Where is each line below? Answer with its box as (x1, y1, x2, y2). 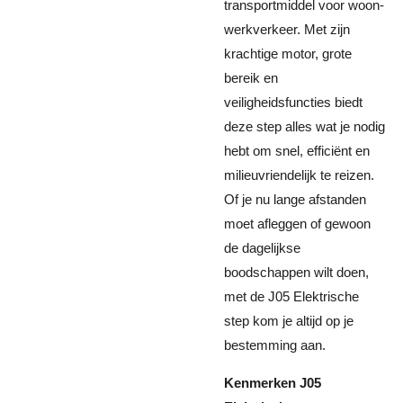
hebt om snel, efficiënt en (224, 143, 370, 158)
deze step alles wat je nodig (224, 119, 385, 134)
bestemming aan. (224, 337, 326, 353)
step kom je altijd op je (224, 313, 354, 328)
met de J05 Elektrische (224, 289, 359, 304)
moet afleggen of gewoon (224, 216, 371, 231)
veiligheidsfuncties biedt (224, 94, 363, 110)
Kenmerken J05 (224, 375, 321, 390)
